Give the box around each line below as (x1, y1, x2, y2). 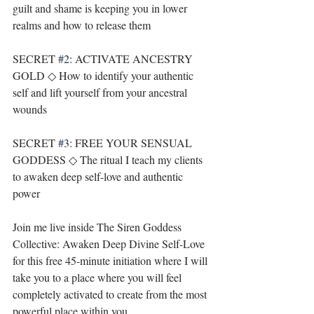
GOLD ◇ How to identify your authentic (13, 68, 196, 83)
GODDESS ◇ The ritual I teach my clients (13, 152, 205, 167)
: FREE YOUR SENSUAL (69, 135, 195, 150)
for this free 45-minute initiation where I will (13, 253, 210, 268)
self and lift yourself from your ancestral (13, 85, 190, 100)
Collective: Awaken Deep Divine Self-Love (13, 236, 207, 251)
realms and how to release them (13, 18, 151, 32)
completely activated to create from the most (13, 287, 210, 301)
